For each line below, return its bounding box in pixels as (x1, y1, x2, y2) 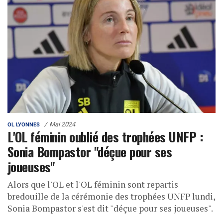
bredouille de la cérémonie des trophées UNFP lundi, (7, 190, 215, 202)
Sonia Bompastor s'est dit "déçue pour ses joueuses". (7, 202, 213, 214)
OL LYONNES (7, 121, 40, 128)
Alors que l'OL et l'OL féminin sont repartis (7, 178, 178, 190)
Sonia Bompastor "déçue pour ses (7, 141, 172, 161)
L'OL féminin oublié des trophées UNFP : (7, 126, 204, 146)
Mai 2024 (49, 120, 75, 128)
